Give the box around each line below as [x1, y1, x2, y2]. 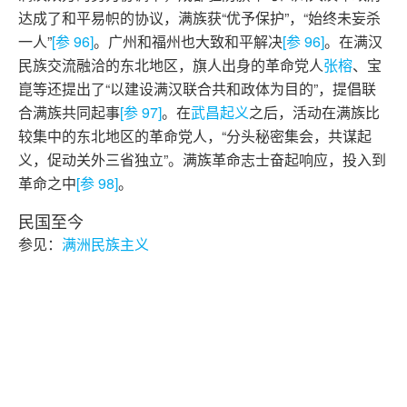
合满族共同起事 [18, 102, 120, 123]
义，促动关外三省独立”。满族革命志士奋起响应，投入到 [18, 149, 386, 170]
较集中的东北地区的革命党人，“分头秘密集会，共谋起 [18, 125, 372, 146]
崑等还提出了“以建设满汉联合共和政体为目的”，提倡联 [18, 78, 376, 99]
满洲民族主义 [62, 233, 149, 254]
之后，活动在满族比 [249, 102, 380, 123]
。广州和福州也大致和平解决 [94, 31, 283, 52]
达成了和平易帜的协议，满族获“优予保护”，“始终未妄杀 [18, 7, 381, 28]
